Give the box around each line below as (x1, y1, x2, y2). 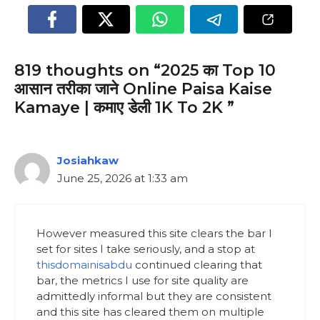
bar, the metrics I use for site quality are (36, 274, 249, 288)
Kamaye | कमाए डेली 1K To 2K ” (14, 97, 234, 117)
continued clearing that (132, 258, 262, 272)
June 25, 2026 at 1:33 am (57, 171, 188, 185)
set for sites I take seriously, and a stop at (36, 242, 255, 256)
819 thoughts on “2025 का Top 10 (14, 60, 276, 80)
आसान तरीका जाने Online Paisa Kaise (14, 79, 272, 99)
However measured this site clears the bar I (36, 226, 272, 241)
